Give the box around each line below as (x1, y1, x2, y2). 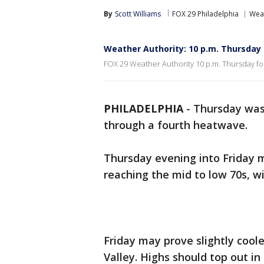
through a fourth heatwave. (104, 118, 247, 132)
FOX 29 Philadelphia (172, 9, 239, 19)
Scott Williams (115, 9, 161, 19)
